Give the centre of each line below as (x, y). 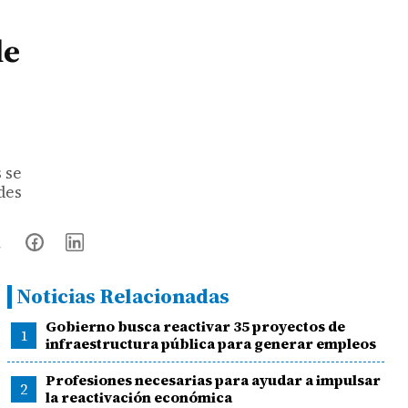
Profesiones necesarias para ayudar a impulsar (213, 380)
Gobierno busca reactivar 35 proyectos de (195, 326)
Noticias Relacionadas (123, 296)
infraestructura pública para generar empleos (210, 343)
